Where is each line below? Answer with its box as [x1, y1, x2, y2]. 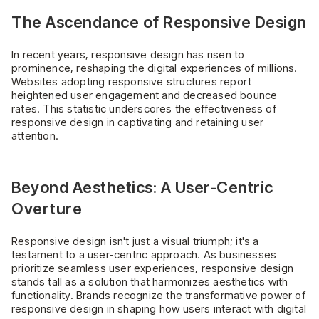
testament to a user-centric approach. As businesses [11, 247, 277, 261]
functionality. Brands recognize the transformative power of [11, 288, 305, 302]
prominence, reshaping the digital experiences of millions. [11, 61, 298, 75]
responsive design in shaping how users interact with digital [11, 301, 307, 315]
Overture [11, 199, 82, 219]
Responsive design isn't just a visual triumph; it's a [11, 234, 259, 248]
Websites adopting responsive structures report [11, 75, 252, 89]
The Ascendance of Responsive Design [11, 13, 307, 32]
